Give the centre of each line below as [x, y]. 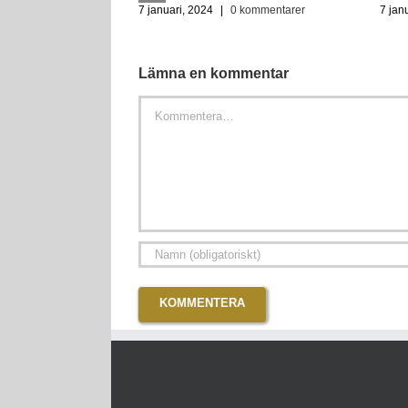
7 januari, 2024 [176, 10]
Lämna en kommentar [214, 72]
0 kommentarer [268, 10]
